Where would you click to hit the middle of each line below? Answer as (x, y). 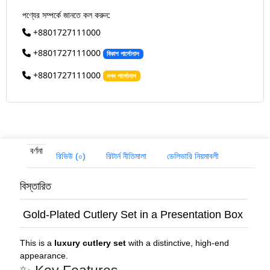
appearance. (44, 255)
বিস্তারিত (36, 186)
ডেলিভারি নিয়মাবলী (193, 156)
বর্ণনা (37, 150)
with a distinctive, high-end (178, 243)
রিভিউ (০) (71, 156)
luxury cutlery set (90, 243)
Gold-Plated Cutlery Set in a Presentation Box (132, 214)
